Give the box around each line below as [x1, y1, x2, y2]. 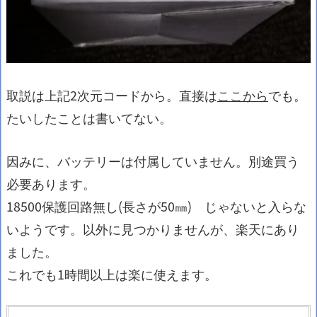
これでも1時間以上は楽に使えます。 [6, 264, 217, 283]
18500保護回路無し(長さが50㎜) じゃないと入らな [6, 196, 306, 215]
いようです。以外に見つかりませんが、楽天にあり [6, 219, 299, 238]
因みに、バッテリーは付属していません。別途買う [6, 151, 299, 170]
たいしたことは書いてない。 [6, 108, 172, 127]
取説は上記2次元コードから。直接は [6, 85, 217, 104]
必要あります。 [6, 173, 96, 192]
